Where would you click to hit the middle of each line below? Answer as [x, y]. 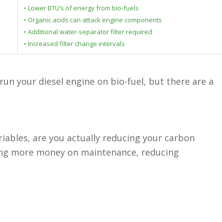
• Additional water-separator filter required [88, 31]
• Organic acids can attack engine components [93, 20]
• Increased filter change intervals [74, 43]
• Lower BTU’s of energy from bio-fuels [81, 8]
